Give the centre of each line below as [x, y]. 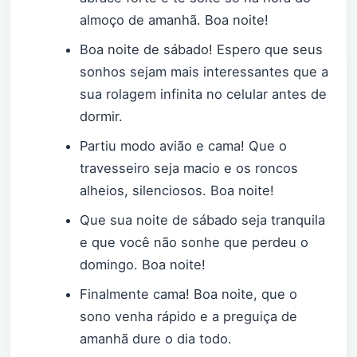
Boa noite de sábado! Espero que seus [202, 49]
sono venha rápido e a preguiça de [189, 316]
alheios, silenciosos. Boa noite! [177, 190]
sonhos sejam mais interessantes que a [204, 71]
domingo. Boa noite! [143, 264]
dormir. [102, 116]
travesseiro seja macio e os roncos [189, 168]
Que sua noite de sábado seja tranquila [203, 220]
